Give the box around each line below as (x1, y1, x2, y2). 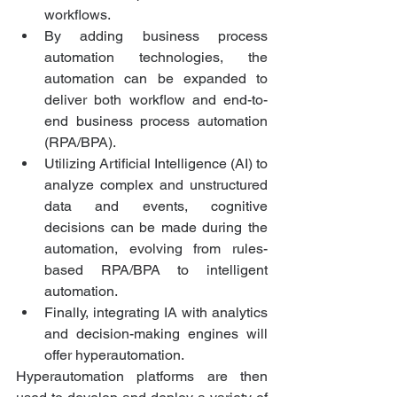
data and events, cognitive (44, 198, 268, 215)
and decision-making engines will (44, 325, 268, 343)
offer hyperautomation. (44, 346, 184, 364)
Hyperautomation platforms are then (16, 368, 268, 385)
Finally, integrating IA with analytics (44, 304, 268, 322)
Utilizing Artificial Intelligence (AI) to (44, 155, 268, 173)
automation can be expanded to (44, 70, 268, 88)
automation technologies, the (44, 49, 268, 66)
